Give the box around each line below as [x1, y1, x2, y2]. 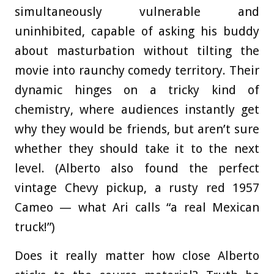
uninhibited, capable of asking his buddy [15, 24, 259, 39]
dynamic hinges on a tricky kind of [15, 83, 259, 98]
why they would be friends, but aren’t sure [15, 122, 259, 137]
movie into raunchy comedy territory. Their [15, 63, 259, 78]
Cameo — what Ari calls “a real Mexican [15, 200, 259, 215]
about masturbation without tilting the [15, 43, 259, 59]
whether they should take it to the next [15, 141, 259, 157]
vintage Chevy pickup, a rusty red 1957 [15, 180, 259, 196]
